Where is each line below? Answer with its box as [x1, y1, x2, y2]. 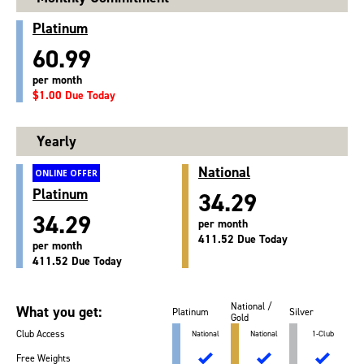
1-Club [311, 328, 334, 340]
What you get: [16, 302, 102, 323]
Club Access [16, 327, 65, 341]
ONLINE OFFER [35, 167, 97, 180]
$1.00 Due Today [32, 88, 115, 104]
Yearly [37, 132, 76, 152]
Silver [289, 305, 314, 319]
